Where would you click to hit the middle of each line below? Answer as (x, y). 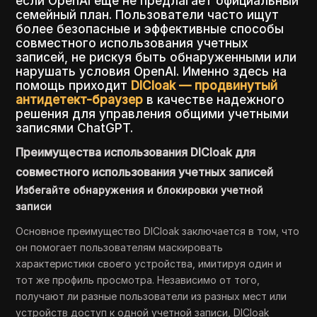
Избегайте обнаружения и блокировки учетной (140, 190)
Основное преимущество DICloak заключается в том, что (158, 231)
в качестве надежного (214, 100)
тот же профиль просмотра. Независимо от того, (138, 280)
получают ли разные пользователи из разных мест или (151, 296)
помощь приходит (74, 86)
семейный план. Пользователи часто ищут (148, 15)
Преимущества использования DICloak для (136, 152)
